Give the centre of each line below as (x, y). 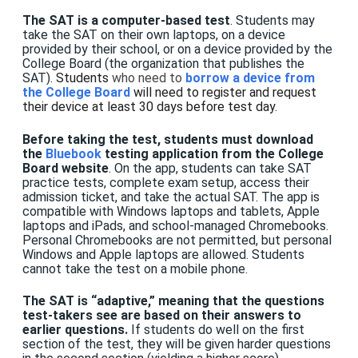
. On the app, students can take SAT (210, 168)
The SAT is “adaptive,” (89, 301)
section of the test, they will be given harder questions (177, 344)
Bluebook (74, 153)
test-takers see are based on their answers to (162, 316)
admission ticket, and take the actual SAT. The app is (171, 197)
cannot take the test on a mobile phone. (135, 268)
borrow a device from (250, 78)
